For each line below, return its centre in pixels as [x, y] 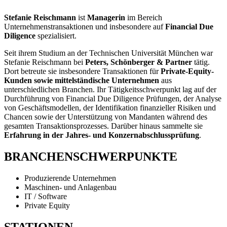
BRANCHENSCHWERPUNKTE [91, 157]
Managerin [106, 18]
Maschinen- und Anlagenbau [70, 187]
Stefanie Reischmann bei [45, 62]
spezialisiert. [56, 36]
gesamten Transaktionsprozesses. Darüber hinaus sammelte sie [103, 126]
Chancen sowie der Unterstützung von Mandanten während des [106, 117]
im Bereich [144, 18]
